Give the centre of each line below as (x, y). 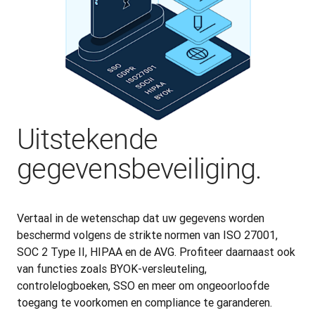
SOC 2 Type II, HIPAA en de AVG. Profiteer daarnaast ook (156, 252)
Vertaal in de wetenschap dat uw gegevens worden (141, 218)
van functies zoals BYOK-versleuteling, (112, 269)
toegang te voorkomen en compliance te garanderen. (144, 302)
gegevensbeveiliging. (140, 169)
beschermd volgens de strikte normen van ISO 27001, (147, 235)
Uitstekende (88, 140)
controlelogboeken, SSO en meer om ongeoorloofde (143, 285)
